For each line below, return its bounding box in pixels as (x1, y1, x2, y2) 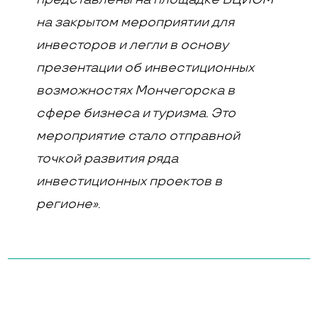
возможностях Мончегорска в (36, 83, 236, 98)
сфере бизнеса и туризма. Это (36, 106, 236, 121)
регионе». (36, 197, 101, 212)
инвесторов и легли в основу (36, 38, 229, 53)
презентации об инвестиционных (36, 60, 255, 75)
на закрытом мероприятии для (36, 15, 235, 30)
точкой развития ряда (36, 151, 179, 166)
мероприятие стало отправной (36, 128, 241, 143)
